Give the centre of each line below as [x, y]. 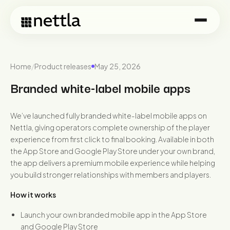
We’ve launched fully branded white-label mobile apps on [109, 116]
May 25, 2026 [118, 66]
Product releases [63, 66]
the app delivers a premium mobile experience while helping [113, 163]
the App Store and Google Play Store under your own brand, [113, 151]
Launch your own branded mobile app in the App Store [114, 215]
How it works [33, 195]
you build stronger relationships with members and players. [111, 175]
